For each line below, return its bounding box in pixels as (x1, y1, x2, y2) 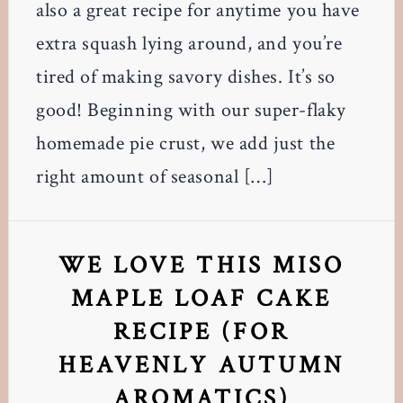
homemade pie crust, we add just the (35, 130, 336, 157)
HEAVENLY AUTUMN (58, 349, 345, 381)
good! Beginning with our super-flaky (35, 97, 346, 124)
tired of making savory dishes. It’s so (35, 64, 336, 91)
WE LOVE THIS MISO (58, 249, 345, 282)
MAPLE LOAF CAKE (70, 282, 333, 315)
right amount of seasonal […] (35, 164, 274, 191)
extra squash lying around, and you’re (35, 31, 343, 58)
